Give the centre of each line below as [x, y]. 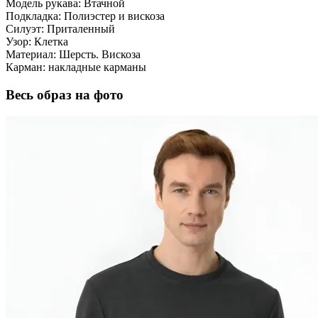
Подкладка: [33, 16]
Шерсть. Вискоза [100, 54]
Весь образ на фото [65, 94]
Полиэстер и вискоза [114, 16]
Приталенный [81, 28]
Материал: [31, 54]
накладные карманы [97, 67]
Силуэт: [25, 28]
